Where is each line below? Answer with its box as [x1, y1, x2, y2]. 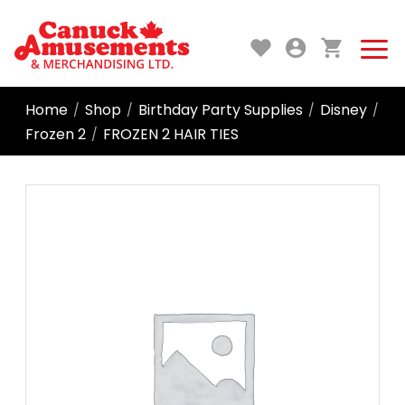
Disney [320, 99, 367, 120]
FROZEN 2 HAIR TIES [103, 123, 239, 145]
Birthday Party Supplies [138, 99, 303, 120]
